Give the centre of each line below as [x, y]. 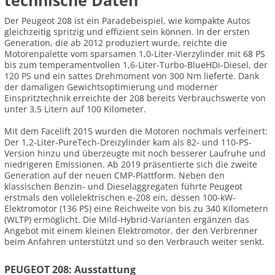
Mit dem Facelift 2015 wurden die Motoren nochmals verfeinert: [136, 131]
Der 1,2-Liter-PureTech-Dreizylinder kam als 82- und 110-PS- [128, 142]
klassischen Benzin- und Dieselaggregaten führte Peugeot [123, 187]
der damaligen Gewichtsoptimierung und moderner [111, 87]
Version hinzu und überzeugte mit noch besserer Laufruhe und [135, 153]
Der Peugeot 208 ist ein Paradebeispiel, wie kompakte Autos [127, 20]
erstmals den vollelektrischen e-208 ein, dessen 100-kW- [120, 198]
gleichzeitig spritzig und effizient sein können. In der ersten [127, 31]
